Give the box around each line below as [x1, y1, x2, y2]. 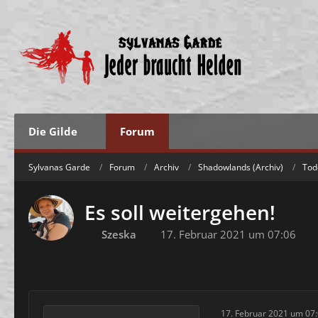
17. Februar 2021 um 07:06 [160, 227, 296, 241]
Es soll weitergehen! [84, 199, 275, 226]
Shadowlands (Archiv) [198, 160, 283, 173]
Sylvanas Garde [28, 160, 90, 173]
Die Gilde [28, 124, 77, 138]
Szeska [102, 227, 136, 241]
